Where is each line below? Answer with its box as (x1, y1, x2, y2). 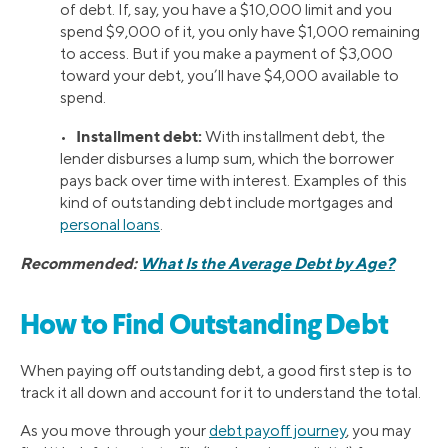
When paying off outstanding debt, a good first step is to (20, 361, 412, 381)
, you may (346, 421, 411, 441)
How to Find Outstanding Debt (20, 313, 389, 342)
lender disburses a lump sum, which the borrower (60, 148, 394, 168)
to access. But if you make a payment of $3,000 (60, 43, 393, 63)
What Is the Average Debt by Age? (140, 252, 395, 273)
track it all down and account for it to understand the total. (20, 383, 421, 403)
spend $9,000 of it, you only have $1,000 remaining (60, 21, 420, 41)
